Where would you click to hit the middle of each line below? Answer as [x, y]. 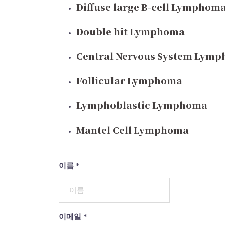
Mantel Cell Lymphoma [133, 130]
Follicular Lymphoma [129, 80]
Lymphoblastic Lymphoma [142, 105]
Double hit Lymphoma [131, 31]
